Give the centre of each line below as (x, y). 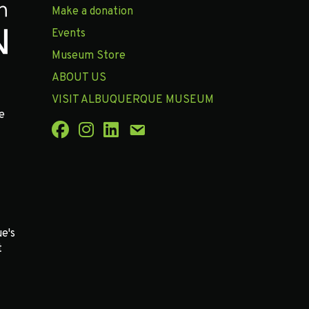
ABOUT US (79, 78)
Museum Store (89, 56)
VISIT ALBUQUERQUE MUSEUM (133, 100)
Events (69, 34)
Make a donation (93, 12)
